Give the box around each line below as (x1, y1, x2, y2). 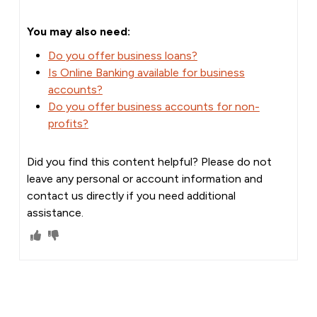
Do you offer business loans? (47, 48, 197, 62)
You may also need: (26, 24, 130, 38)
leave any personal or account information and (26, 171, 263, 185)
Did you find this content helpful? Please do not (26, 154, 272, 168)
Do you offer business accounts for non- (47, 99, 260, 113)
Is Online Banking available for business (47, 65, 245, 79)
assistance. (26, 205, 83, 219)
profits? (47, 116, 88, 130)
